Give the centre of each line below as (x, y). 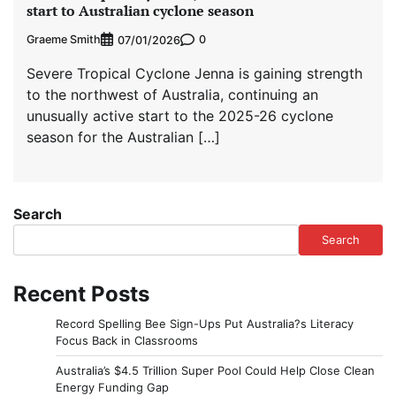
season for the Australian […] (123, 137)
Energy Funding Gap (112, 387)
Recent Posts (81, 293)
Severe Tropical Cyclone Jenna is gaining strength (194, 73)
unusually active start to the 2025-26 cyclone (180, 115)
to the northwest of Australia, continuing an (172, 94)
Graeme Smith (64, 40)
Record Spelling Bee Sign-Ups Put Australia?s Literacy (205, 323)
